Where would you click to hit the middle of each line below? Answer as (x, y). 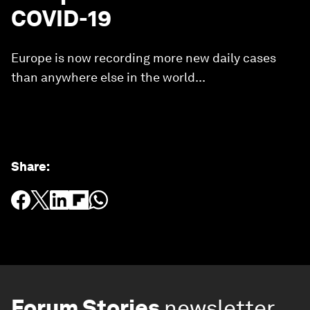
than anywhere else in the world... (108, 77)
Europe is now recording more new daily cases (144, 58)
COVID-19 (61, 18)
